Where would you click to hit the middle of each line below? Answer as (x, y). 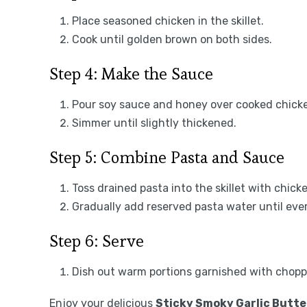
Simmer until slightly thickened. (154, 123)
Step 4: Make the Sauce (131, 73)
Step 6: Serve (97, 241)
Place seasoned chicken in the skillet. (168, 21)
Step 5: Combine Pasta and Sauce (167, 157)
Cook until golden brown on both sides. (172, 39)
